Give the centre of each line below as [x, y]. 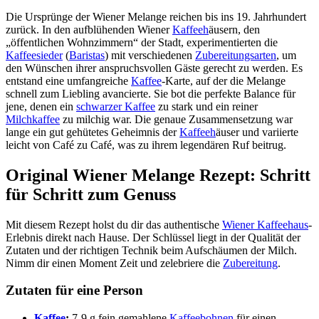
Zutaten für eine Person [74, 291]
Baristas [87, 55]
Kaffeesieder [34, 55]
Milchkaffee [33, 119]
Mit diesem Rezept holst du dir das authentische [114, 224]
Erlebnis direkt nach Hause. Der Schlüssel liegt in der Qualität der [153, 237]
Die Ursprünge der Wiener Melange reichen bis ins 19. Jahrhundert [156, 16]
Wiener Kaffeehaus [265, 224]
